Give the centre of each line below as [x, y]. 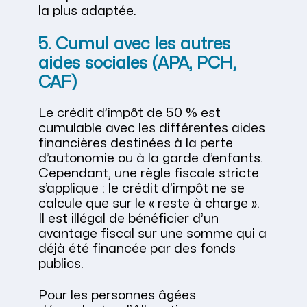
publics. [61, 264]
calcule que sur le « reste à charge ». [149, 204]
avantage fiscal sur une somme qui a [152, 234]
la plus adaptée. [87, 11]
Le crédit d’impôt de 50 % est [130, 113]
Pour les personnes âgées [117, 296]
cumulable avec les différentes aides [152, 128]
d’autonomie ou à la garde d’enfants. [151, 159]
